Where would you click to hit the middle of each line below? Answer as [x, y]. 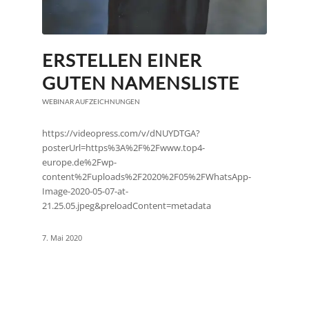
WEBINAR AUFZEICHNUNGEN [91, 101]
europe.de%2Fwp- [80, 162]
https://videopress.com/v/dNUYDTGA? [121, 133]
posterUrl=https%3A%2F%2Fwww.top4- [124, 148]
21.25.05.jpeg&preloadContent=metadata [127, 206]
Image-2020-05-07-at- [86, 191]
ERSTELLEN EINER [122, 60]
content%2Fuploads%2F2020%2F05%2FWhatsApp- [147, 177]
